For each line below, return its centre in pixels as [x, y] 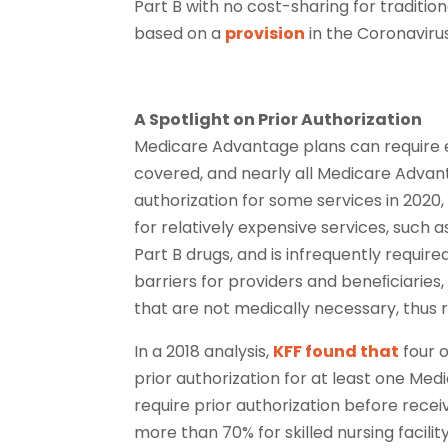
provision [265, 33]
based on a [180, 33]
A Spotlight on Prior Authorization [278, 119]
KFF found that [336, 351]
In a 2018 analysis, [204, 351]
